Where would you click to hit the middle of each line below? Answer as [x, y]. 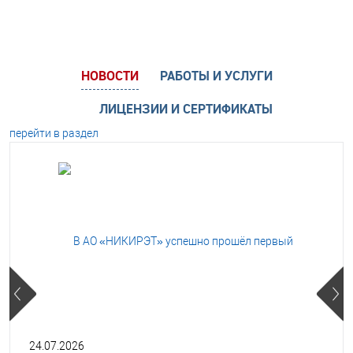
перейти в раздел [54, 133]
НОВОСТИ [110, 75]
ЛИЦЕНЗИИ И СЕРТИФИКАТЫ [186, 108]
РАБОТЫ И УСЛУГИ [216, 75]
